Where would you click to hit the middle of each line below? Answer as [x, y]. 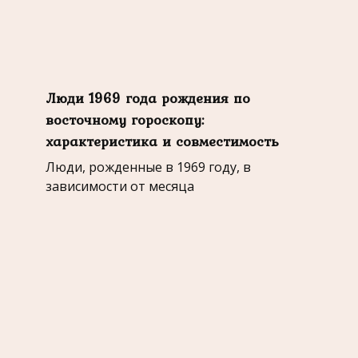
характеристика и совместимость [162, 141]
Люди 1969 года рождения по [147, 97]
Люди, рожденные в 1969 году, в [148, 167]
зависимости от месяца [119, 187]
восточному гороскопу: [125, 119]
